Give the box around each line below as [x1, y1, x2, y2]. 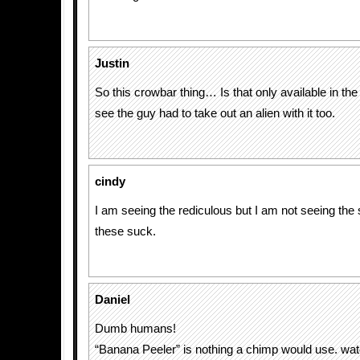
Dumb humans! [95, 322, 176, 335]
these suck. [95, 225, 156, 238]
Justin [95, 57, 129, 70]
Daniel [95, 293, 130, 306]
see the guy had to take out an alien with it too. [95, 107, 335, 120]
